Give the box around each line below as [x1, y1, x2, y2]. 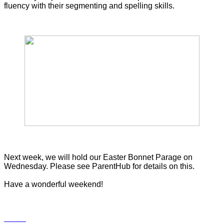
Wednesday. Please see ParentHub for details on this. [4, 161, 198, 170]
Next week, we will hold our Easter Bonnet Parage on [4, 152, 192, 161]
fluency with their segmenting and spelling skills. [4, 1, 174, 10]
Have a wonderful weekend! [4, 179, 103, 188]
